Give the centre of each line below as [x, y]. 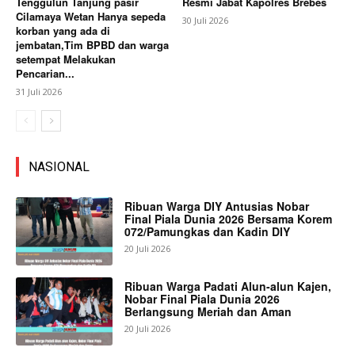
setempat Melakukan [66, 59]
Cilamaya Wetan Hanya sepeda [91, 17]
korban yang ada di [63, 31]
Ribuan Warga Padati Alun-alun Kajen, [228, 286]
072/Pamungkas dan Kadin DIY [208, 232]
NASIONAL [59, 167]
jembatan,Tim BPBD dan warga [92, 45]
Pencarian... [45, 74]
